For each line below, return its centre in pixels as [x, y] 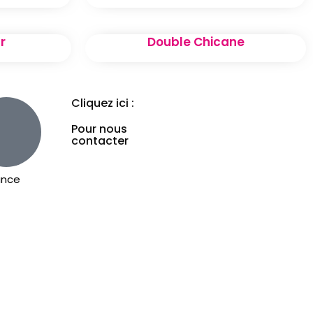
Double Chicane [196, 42]
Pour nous [99, 129]
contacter [100, 140]
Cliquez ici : [102, 103]
